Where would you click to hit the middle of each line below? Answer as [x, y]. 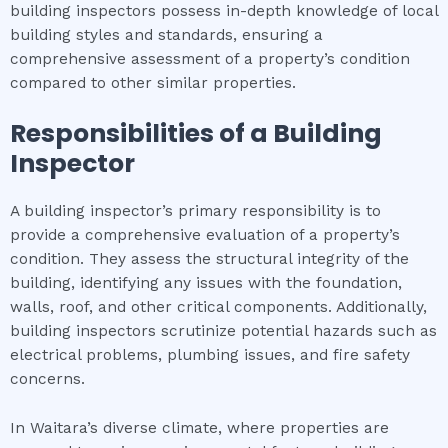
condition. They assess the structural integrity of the [209, 259]
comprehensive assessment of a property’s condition [210, 58]
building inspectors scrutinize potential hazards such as [223, 331]
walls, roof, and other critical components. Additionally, [218, 307]
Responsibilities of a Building [196, 134]
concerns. [47, 379]
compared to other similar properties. [153, 82]
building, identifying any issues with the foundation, [206, 283]
